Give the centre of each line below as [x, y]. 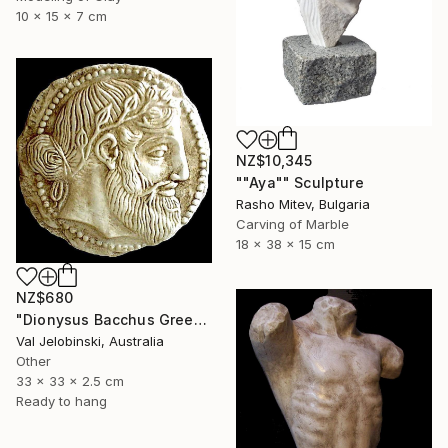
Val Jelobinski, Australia [90, 340]
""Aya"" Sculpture [300, 182]
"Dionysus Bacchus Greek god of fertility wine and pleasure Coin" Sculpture [200, 319]
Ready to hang [61, 400]
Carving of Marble [292, 223]
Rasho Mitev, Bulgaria [303, 203]
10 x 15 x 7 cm [61, 15]
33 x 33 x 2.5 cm [70, 380]
